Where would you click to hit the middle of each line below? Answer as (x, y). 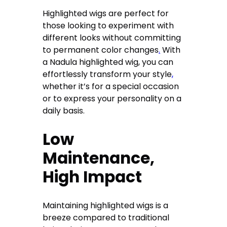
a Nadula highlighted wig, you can (108, 62)
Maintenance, (99, 158)
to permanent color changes (101, 50)
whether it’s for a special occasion (111, 86)
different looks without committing (112, 37)
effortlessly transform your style (107, 74)
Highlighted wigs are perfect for (106, 13)
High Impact (92, 177)
